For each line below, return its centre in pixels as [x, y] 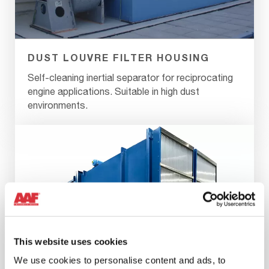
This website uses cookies [71, 241]
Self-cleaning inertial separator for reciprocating [130, 77]
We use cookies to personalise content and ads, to [120, 260]
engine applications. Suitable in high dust [113, 91]
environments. [58, 105]
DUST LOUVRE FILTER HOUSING [119, 57]
